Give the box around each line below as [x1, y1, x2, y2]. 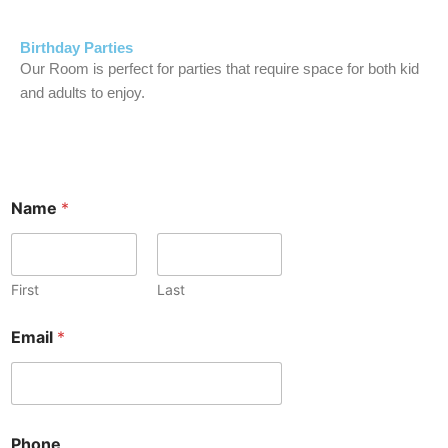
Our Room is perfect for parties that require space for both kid [20, 60, 419, 77]
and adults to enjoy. [20, 84, 145, 101]
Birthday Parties [20, 39, 133, 56]
